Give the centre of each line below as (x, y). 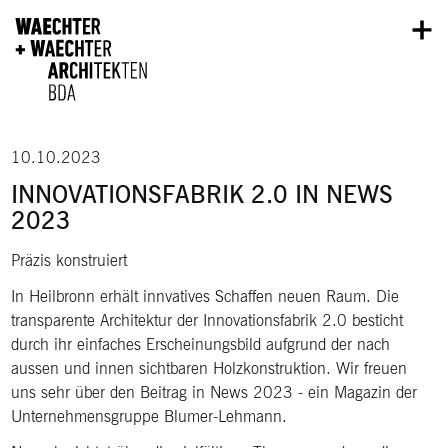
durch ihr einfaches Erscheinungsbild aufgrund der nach (201, 344)
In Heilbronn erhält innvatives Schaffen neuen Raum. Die (205, 296)
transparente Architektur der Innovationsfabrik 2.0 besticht (207, 320)
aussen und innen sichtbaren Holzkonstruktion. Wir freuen (209, 368)
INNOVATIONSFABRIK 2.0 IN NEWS (202, 194)
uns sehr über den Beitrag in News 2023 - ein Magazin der (214, 392)
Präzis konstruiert (69, 260)
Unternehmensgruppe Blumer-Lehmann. (149, 416)
